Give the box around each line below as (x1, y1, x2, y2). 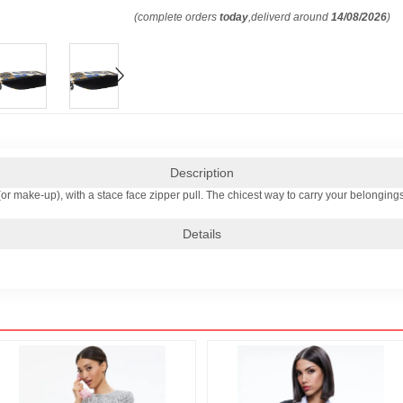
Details (182, 226, 221, 241)
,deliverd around (248, 11, 332, 23)
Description (169, 165, 234, 180)
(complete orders (134, 11, 220, 23)
